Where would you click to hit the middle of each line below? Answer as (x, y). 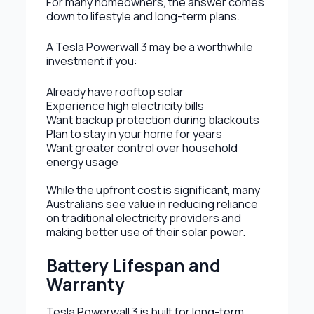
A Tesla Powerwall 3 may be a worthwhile (149, 47)
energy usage (82, 162)
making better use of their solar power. (145, 232)
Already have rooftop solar (115, 91)
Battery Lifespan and (133, 265)
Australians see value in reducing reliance (152, 204)
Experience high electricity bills (125, 105)
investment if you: (91, 61)
